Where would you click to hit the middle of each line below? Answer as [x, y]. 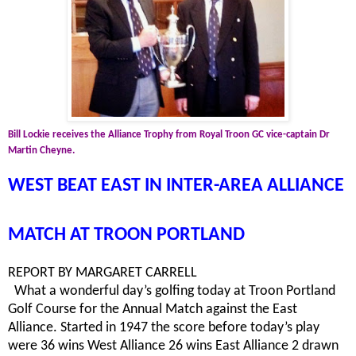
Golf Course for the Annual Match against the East [153, 309]
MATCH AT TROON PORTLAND [126, 235]
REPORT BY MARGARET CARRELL [103, 273]
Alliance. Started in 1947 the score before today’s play [164, 327]
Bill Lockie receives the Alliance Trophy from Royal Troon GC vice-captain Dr [169, 134]
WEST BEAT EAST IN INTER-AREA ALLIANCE [176, 186]
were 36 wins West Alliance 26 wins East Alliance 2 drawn [173, 346]
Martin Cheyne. [41, 150]
